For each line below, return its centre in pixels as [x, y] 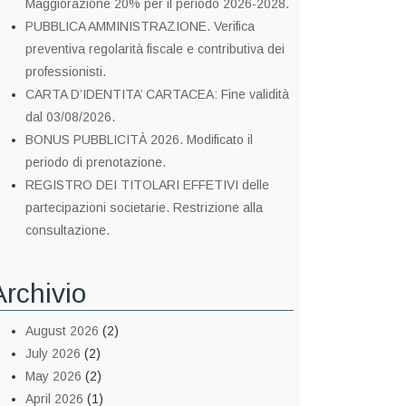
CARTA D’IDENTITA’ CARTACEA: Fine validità [157, 94]
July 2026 [53, 353]
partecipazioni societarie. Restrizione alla [144, 208]
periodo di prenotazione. [96, 162]
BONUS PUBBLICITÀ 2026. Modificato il [139, 140]
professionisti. [66, 72]
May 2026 [53, 376]
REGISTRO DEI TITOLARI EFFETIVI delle [147, 185]
